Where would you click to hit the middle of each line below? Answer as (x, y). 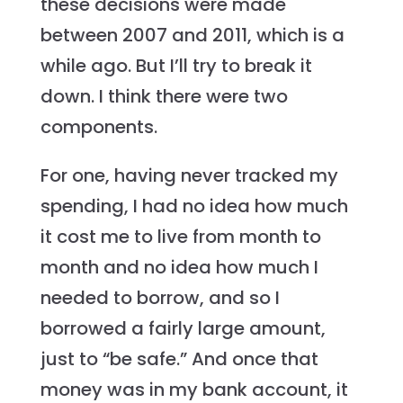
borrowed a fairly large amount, (183, 329)
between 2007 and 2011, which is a (192, 36)
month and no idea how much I (179, 268)
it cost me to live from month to (180, 237)
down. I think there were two (164, 97)
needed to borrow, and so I (160, 298)
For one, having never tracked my (189, 176)
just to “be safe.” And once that (179, 359)
